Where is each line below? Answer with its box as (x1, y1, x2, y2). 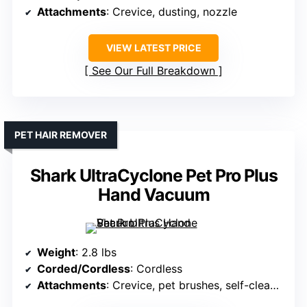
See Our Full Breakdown (92, 64, 215, 78)
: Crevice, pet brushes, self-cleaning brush (106, 278, 270, 293)
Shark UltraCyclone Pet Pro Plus (29, 165, 278, 186)
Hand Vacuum (97, 184, 210, 206)
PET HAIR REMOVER (14, 129, 107, 141)
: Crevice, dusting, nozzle (106, 5, 237, 19)
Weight (37, 245, 75, 260)
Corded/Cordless (37, 262, 130, 276)
